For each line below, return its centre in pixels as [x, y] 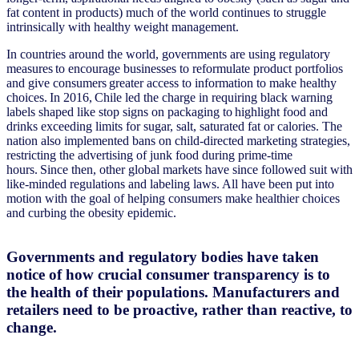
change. [32, 327]
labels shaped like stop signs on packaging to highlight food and [167, 112]
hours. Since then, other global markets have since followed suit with [179, 170]
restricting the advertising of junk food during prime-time [149, 155]
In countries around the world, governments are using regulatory [168, 54]
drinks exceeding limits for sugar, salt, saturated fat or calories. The [174, 127]
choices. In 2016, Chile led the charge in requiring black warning [169, 98]
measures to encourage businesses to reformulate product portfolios [175, 69]
